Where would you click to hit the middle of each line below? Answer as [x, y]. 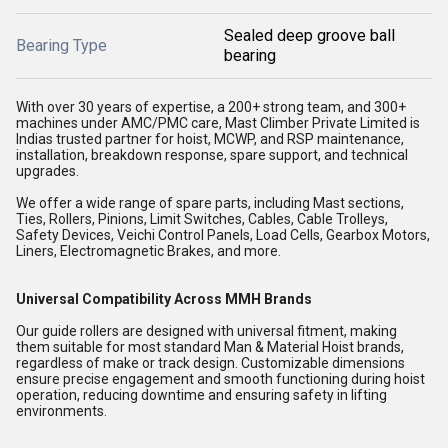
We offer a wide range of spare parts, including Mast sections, [210, 203]
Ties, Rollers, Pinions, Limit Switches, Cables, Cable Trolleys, [202, 219]
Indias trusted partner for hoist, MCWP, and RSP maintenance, [210, 139]
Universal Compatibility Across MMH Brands [164, 299]
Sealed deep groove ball [309, 35]
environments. [61, 411]
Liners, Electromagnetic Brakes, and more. [148, 251]
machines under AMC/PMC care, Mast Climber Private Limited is [218, 123]
